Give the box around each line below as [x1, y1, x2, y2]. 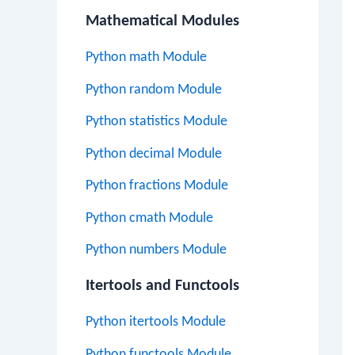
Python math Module [86, 50, 207, 65]
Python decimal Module [86, 146, 222, 162]
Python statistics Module [86, 114, 227, 129]
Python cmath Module [86, 210, 213, 226]
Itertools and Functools [86, 278, 239, 294]
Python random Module [86, 82, 222, 97]
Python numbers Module [86, 242, 227, 258]
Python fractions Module [86, 178, 228, 193]
